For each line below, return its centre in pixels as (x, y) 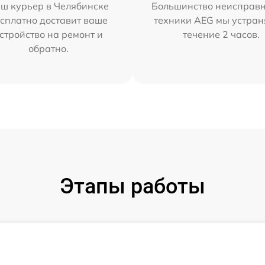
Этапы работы (132, 186)
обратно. (48, 49)
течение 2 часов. (222, 34)
